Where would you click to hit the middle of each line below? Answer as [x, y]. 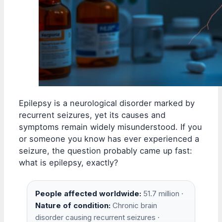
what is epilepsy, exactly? [68, 162]
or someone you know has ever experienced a [109, 139]
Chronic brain [134, 205]
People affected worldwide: [88, 193]
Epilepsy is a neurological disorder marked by [107, 103]
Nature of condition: [73, 205]
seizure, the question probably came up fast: [106, 150]
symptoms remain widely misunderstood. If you [110, 127]
